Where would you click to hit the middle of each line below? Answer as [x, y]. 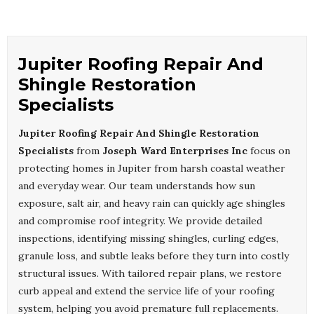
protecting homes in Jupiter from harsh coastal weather [152, 169]
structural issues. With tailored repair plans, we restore [150, 274]
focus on [269, 151]
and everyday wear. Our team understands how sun [137, 186]
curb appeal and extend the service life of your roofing [146, 291]
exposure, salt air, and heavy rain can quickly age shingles [152, 204]
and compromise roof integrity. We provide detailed [140, 221]
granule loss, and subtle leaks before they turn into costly [153, 256]
